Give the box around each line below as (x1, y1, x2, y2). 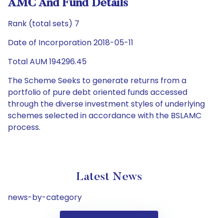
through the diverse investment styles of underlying (8, 98, 205, 109)
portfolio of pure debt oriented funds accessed (8, 87, 187, 98)
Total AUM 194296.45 (8, 56, 87, 67)
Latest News (76, 171, 142, 183)
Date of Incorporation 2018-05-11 (8, 37, 133, 48)
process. (8, 122, 40, 133)
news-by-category (8, 192, 82, 203)
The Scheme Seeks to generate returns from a (8, 75, 186, 86)
